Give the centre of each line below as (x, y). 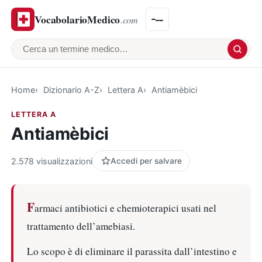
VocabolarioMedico (77, 19)
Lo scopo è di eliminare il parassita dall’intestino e (132, 251)
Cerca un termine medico (80, 56)
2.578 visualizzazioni (52, 161)
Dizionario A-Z (71, 89)
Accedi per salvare (146, 161)
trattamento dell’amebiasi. (81, 226)
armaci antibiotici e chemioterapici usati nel (125, 208)
